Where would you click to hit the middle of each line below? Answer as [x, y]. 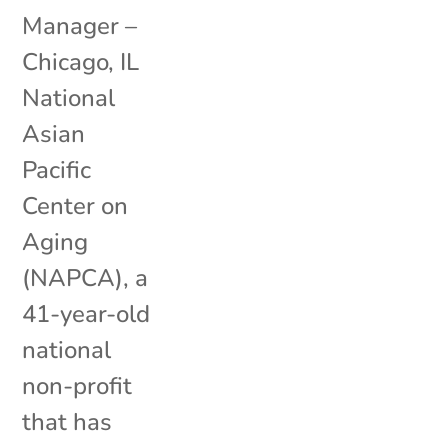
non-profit [77, 385]
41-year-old [86, 313]
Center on [75, 205]
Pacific [57, 169]
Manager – [80, 25]
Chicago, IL [84, 61]
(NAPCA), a [85, 277]
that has [67, 421]
